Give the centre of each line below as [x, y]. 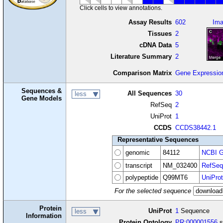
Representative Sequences [158, 139]
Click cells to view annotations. [121, 7]
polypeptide [142, 177]
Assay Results [150, 22]
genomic [137, 152]
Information [44, 216]
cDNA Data [155, 45]
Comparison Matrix [142, 73]
